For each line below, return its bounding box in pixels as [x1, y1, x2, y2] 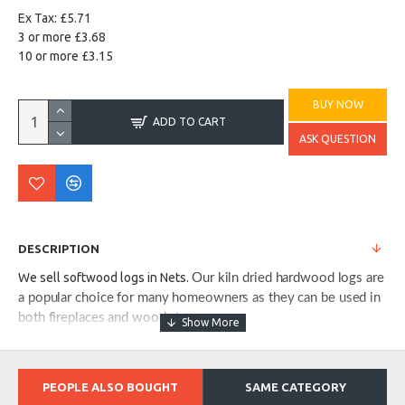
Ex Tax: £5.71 [18, 11, 91, 25]
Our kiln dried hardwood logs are [192, 271, 384, 285]
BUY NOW [312, 99, 363, 110]
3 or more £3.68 [18, 30, 106, 44]
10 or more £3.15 [18, 49, 113, 63]
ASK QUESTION [299, 133, 376, 145]
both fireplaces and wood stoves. [18, 311, 212, 325]
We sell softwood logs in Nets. [18, 270, 192, 285]
